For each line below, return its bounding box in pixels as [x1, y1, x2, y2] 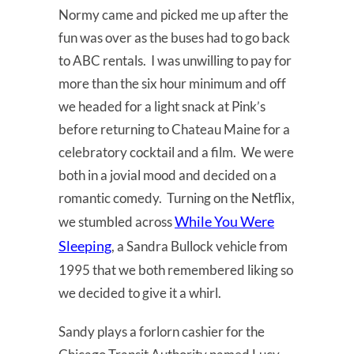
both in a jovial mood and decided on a [58, 166, 277, 183]
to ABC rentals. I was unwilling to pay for [58, 51, 292, 69]
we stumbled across [58, 213, 175, 230]
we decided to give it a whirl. [58, 284, 221, 301]
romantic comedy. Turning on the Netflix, [58, 189, 295, 206]
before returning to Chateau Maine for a [58, 120, 290, 137]
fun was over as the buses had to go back [58, 28, 290, 46]
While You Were [175, 212, 274, 230]
